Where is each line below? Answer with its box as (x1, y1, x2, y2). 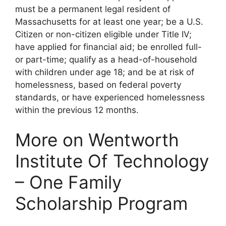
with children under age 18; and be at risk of (15, 67, 194, 77)
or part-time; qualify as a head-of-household (15, 54, 197, 65)
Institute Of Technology (15, 150, 209, 172)
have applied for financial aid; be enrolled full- (15, 41, 202, 52)
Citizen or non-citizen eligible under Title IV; (15, 29, 192, 39)
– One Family (15, 172, 122, 193)
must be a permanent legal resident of (15, 4, 171, 14)
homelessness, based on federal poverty (15, 79, 181, 90)
